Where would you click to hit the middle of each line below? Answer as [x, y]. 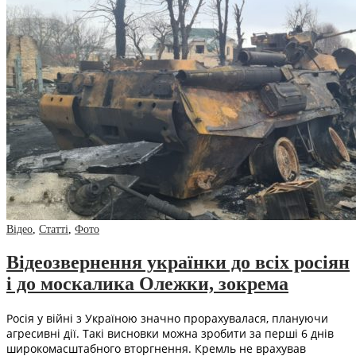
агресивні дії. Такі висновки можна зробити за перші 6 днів [170, 334]
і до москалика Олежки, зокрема [147, 284]
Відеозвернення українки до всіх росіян [178, 263]
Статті [54, 230]
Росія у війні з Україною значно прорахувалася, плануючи [167, 319]
